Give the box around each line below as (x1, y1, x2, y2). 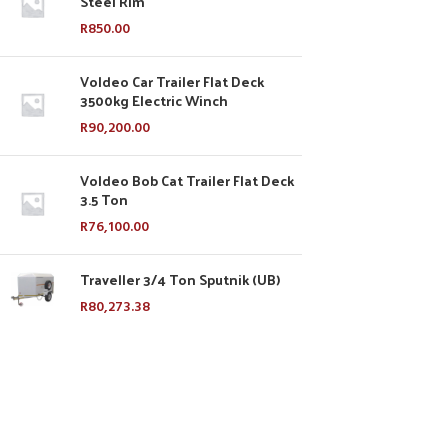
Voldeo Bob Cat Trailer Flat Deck (80, 168, 294, 193)
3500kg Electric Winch (80, 88, 228, 113)
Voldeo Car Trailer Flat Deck (80, 69, 264, 94)
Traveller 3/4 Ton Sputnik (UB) (80, 267, 280, 292)
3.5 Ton (80, 187, 128, 212)
